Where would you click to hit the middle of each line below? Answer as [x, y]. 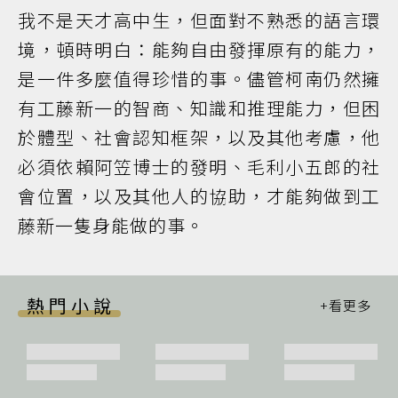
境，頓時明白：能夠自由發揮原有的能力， [199, 49]
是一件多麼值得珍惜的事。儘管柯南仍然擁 [199, 79]
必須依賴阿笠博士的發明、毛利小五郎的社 [199, 167]
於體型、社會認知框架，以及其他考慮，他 [199, 137]
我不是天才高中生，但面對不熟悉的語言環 [199, 20]
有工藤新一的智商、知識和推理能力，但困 [199, 108]
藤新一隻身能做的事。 [111, 225]
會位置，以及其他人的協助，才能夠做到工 [199, 196]
